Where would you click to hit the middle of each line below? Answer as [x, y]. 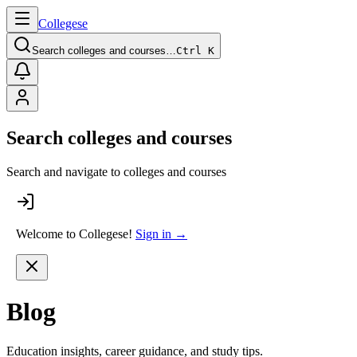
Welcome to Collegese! [74, 233]
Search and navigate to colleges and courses [116, 171]
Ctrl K [195, 51]
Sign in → [161, 233]
